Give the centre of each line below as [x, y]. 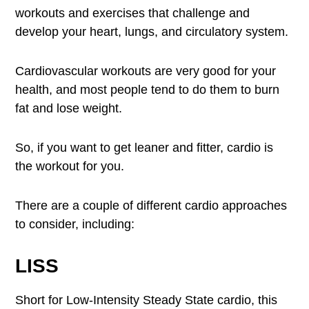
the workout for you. [70, 166]
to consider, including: [75, 224]
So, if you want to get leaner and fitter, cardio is [144, 148]
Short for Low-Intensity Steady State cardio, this [147, 300]
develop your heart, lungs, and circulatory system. [152, 32]
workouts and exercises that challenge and [133, 13]
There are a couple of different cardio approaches [151, 206]
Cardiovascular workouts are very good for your [146, 71]
